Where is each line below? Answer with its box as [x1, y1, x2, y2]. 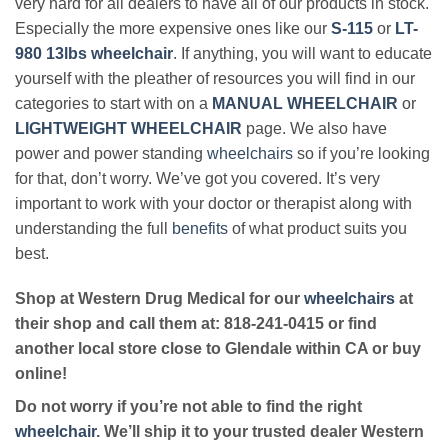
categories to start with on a [15, 94, 212, 112]
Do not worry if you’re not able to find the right [15, 398, 362, 416]
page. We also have [246, 119, 387, 137]
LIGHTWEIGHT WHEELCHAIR [15, 119, 242, 137]
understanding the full [15, 219, 172, 237]
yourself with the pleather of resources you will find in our [15, 69, 415, 87]
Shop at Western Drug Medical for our [15, 290, 304, 308]
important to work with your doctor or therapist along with [15, 194, 412, 212]
